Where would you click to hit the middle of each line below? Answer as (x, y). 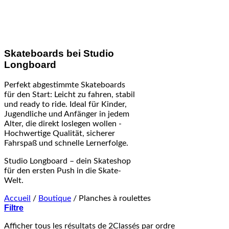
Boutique (55, 198)
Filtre (14, 208)
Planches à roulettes (114, 198)
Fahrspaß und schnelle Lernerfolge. (66, 143)
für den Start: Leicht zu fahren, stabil (70, 94)
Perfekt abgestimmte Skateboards (65, 85)
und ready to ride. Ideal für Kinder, (65, 104)
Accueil (17, 198)
